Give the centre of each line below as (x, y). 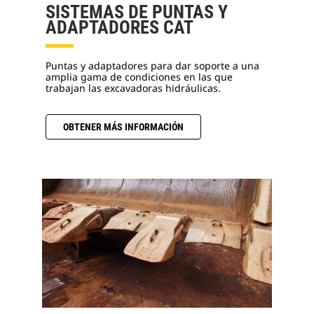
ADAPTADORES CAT (120, 28)
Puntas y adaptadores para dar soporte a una (152, 66)
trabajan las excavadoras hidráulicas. (133, 88)
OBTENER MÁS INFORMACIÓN (123, 127)
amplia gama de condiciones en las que (139, 77)
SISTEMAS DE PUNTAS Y (137, 12)
